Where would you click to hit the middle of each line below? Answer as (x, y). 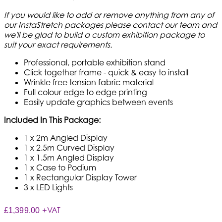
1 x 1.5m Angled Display (69, 157)
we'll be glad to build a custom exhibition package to (104, 34)
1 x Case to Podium (60, 167)
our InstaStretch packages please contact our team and (111, 25)
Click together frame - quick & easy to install (106, 72)
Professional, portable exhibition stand (95, 62)
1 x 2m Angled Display (66, 138)
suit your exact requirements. (58, 44)
